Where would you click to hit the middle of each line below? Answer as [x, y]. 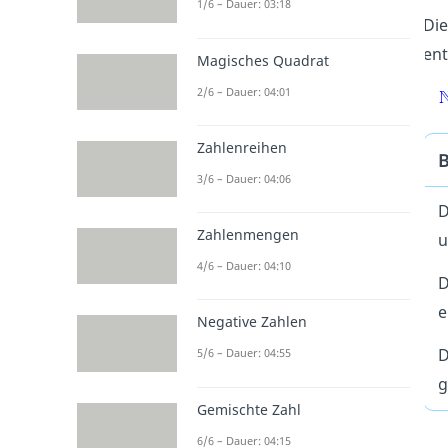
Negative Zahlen [251, 322]
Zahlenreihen [241, 147]
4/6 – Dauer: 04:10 [243, 266]
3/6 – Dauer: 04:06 [243, 178]
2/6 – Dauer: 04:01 [243, 91]
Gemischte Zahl [248, 409]
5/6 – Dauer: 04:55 [243, 353]
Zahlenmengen [247, 235]
